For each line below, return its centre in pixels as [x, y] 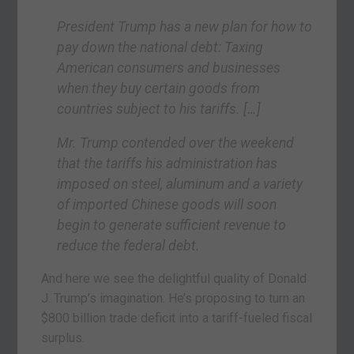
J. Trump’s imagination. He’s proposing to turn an [173, 299]
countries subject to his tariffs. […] [159, 109]
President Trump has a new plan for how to [185, 26]
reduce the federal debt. [129, 246]
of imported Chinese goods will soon [167, 205]
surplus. [63, 338]
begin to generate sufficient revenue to [172, 226]
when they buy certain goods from [159, 88]
